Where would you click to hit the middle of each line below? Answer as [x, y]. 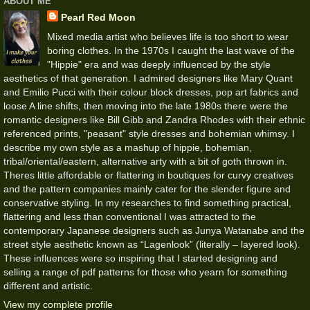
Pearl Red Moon [98, 18]
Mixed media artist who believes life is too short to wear [167, 36]
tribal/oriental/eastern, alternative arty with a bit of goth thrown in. [145, 161]
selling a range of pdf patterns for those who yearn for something [145, 272]
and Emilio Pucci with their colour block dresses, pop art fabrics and [151, 92]
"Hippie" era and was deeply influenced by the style [158, 64]
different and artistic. [48, 285]
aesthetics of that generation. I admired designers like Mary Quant [148, 78]
